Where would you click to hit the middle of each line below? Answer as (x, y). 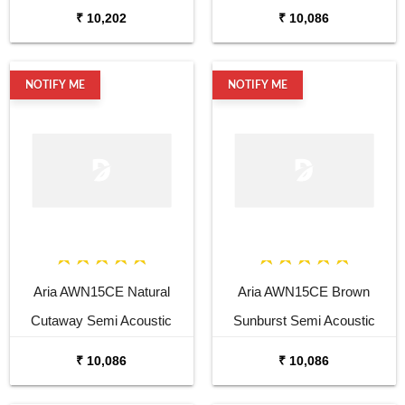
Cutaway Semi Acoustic (101, 320)
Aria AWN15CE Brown (304, 291)
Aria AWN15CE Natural (101, 291)
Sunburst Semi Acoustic (304, 320)
